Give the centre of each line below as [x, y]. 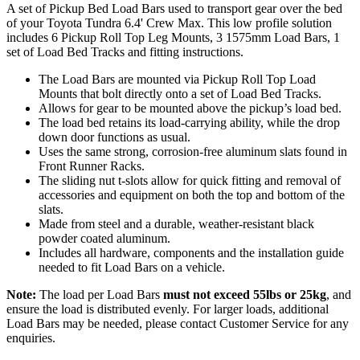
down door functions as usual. [115, 137]
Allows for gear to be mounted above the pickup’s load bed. [190, 108]
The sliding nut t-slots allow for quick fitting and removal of [190, 180]
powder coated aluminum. [104, 238]
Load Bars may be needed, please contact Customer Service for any [178, 323]
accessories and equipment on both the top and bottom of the [192, 194]
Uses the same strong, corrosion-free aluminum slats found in [193, 151]
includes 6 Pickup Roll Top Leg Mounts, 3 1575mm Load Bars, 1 [173, 37]
